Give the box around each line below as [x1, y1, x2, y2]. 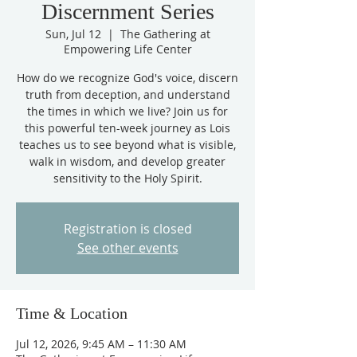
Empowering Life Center [63, 41, 192, 57]
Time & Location [16, 304, 127, 322]
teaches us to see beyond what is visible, [19, 137, 236, 152]
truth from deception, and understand [25, 87, 230, 102]
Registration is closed [63, 220, 192, 237]
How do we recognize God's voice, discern [17, 70, 238, 85]
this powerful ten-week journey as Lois [25, 120, 230, 135]
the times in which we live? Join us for [27, 104, 228, 119]
